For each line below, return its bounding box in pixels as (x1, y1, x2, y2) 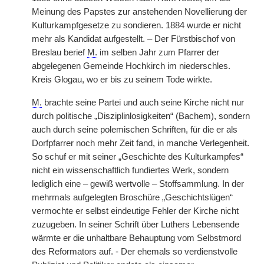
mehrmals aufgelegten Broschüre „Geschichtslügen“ (32, 193, 233, 202)
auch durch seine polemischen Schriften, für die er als (32, 125, 237, 134)
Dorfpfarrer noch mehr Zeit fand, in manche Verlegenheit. (32, 138, 249, 148)
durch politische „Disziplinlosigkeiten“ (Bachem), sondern (32, 111, 250, 121)
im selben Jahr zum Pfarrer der (97, 48, 219, 57)
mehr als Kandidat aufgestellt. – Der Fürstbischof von (32, 34, 235, 44)
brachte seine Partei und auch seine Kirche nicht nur (42, 98, 244, 107)
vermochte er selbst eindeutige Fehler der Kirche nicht (32, 206, 239, 216)
